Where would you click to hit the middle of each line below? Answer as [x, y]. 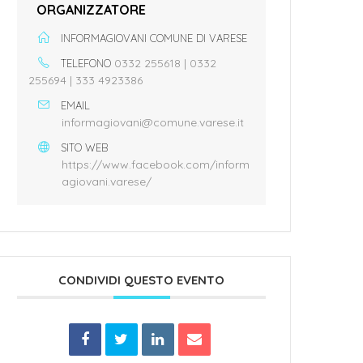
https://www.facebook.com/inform [156, 165]
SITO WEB [85, 148]
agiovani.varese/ [107, 182]
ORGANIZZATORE [92, 10]
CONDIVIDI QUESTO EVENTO [142, 280]
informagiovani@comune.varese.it [153, 123]
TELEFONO [86, 64]
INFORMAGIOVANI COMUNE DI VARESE [154, 38]
